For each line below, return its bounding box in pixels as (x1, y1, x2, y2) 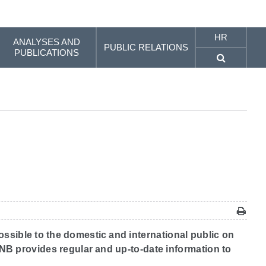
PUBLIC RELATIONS (103, 42, 188, 52)
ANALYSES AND (13, 37, 81, 47)
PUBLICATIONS (14, 47, 80, 58)
